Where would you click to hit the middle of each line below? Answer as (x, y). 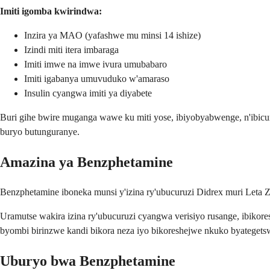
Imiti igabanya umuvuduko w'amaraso (97, 79)
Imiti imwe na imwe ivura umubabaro (96, 64)
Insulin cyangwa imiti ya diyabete (88, 93)
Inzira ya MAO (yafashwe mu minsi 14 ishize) (112, 36)
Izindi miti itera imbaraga (71, 50)
